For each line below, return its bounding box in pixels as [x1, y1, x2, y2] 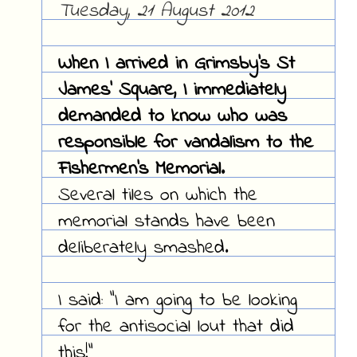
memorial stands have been [57, 208, 275, 237]
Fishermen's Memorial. [57, 155, 225, 184]
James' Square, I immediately [57, 76, 286, 105]
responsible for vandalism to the [57, 129, 313, 158]
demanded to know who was [57, 103, 287, 131]
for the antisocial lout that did [57, 313, 294, 342]
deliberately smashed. [57, 234, 229, 263]
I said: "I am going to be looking [57, 287, 297, 316]
